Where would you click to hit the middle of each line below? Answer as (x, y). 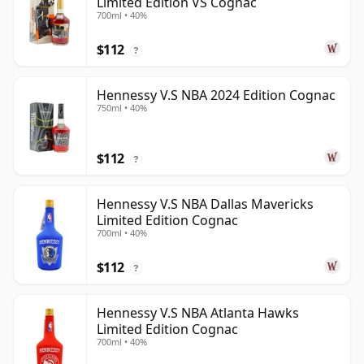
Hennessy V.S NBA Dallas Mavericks (205, 204)
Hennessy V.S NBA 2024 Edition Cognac (216, 95)
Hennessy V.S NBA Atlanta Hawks (198, 313)
